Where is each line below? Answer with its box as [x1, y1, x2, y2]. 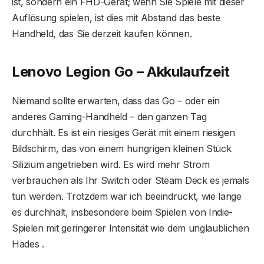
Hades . [12, 237, 44, 250]
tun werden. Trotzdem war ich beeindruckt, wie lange [12, 190, 242, 202]
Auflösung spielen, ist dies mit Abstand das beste [12, 12, 220, 24]
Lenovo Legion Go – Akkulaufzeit [12, 62, 230, 80]
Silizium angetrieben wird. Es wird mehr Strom [12, 158, 210, 170]
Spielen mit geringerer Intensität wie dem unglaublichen [12, 222, 249, 234]
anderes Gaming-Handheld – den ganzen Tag [12, 110, 207, 123]
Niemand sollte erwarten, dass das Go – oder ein [12, 94, 220, 107]
